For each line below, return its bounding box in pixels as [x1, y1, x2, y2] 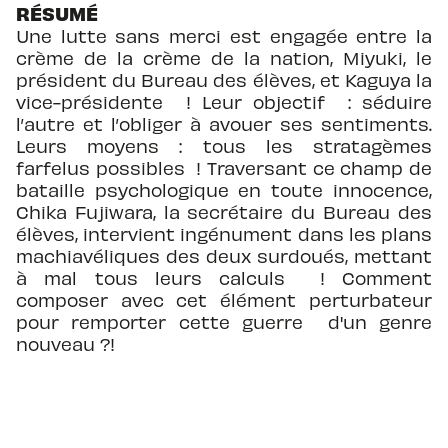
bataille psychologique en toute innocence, [16, 178, 432, 200]
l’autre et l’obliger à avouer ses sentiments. [16, 112, 432, 134]
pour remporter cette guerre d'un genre [16, 310, 432, 332]
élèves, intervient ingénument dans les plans [16, 222, 432, 244]
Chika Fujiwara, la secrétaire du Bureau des [16, 200, 432, 222]
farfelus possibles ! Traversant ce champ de [16, 156, 432, 178]
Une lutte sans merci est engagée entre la [16, 24, 432, 46]
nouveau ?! [16, 332, 115, 354]
